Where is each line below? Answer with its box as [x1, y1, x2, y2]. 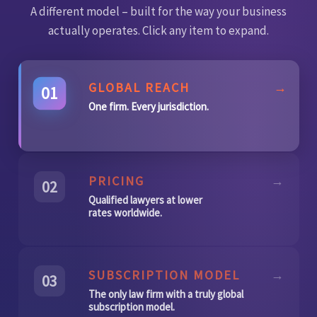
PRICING [88, 172, 145, 189]
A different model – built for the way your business [30, 4, 287, 20]
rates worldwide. [88, 205, 163, 219]
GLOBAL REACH [88, 79, 190, 96]
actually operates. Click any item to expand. [48, 23, 269, 39]
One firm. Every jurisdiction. [88, 99, 209, 113]
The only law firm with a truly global [88, 287, 244, 301]
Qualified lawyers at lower [88, 192, 203, 207]
